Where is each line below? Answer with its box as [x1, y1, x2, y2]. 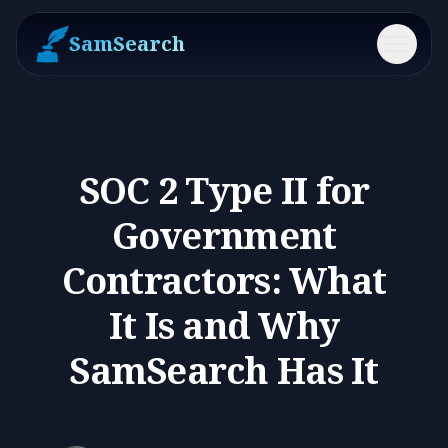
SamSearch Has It [69, 346, 379, 395]
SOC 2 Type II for [78, 166, 370, 215]
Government [111, 211, 337, 260]
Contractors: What [61, 256, 387, 305]
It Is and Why [108, 301, 340, 350]
